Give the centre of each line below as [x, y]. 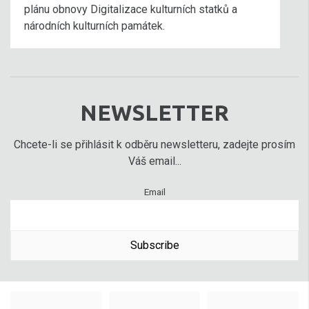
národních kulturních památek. [94, 26]
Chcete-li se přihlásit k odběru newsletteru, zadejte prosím [154, 144]
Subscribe [154, 245]
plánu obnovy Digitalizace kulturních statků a [131, 9]
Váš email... [154, 161]
